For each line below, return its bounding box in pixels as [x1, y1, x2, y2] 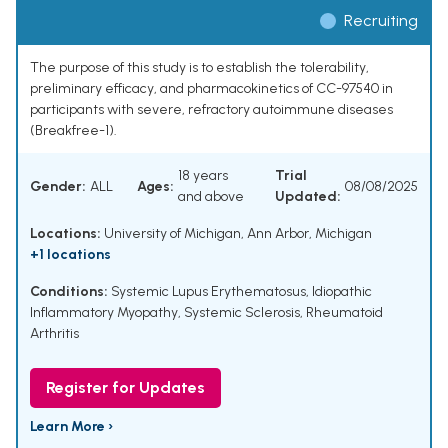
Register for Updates [46, 378, 205, 398]
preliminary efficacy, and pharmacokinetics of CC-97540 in [30, 80, 393, 98]
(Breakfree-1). [30, 122, 117, 140]
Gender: [30, 177, 86, 195]
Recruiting [344, 11, 418, 31]
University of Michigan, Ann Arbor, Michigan [101, 225, 372, 243]
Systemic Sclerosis [184, 304, 300, 322]
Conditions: [30, 283, 108, 301]
